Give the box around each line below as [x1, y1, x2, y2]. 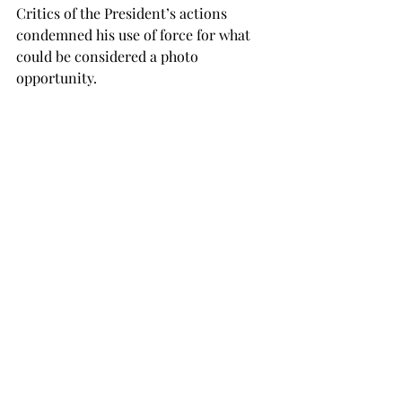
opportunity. [16, 68, 97, 87]
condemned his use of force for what [16, 25, 254, 44]
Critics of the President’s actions [16, 4, 231, 22]
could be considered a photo [16, 47, 202, 66]
